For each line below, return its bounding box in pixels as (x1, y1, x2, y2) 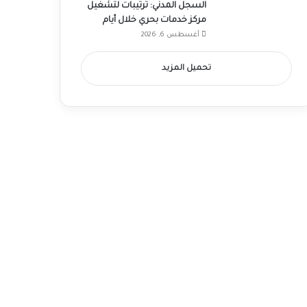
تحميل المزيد (161, 64, 211, 74)
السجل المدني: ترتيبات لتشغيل (86, 1, 206, 12)
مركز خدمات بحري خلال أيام (102, 16, 206, 26)
